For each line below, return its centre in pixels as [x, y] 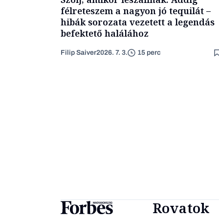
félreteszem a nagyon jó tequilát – [136, 11]
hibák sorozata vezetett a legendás [138, 22]
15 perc [149, 53]
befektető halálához [105, 33]
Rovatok [181, 208]
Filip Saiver [78, 52]
